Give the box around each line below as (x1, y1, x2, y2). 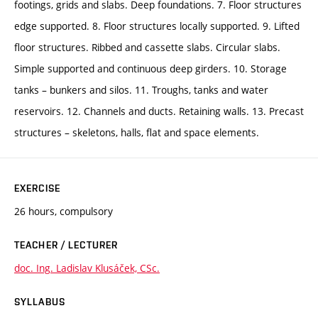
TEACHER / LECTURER (14, 239, 119, 251)
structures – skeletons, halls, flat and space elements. (14, 126, 259, 140)
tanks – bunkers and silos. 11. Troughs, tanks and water (14, 83, 268, 97)
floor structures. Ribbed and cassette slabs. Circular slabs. (14, 40, 280, 55)
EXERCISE (14, 182, 60, 194)
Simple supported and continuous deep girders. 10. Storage (14, 62, 287, 76)
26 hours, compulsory (14, 204, 113, 219)
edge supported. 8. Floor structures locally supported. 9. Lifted (14, 19, 300, 33)
